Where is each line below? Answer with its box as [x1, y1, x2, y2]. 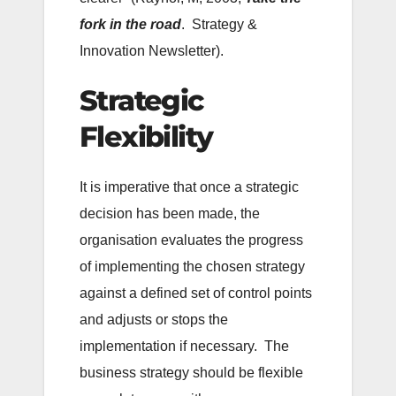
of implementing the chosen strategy [80, 258, 305, 274]
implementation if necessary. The [80, 338, 289, 354]
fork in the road [80, 16, 181, 32]
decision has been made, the [80, 205, 260, 221]
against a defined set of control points [80, 285, 312, 301]
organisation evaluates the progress [80, 232, 303, 247]
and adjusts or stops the [80, 311, 228, 327]
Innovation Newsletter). [80, 42, 224, 58]
